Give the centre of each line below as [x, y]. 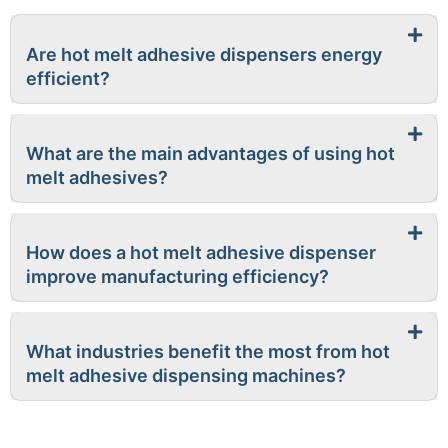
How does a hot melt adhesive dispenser [201, 252]
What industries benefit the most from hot [208, 351]
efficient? [68, 78]
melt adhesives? [97, 177]
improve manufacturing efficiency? [177, 276]
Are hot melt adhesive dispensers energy [204, 54]
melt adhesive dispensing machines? [186, 375]
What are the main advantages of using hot [210, 153]
